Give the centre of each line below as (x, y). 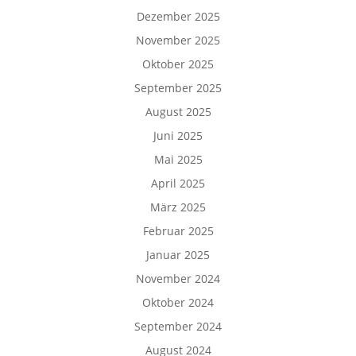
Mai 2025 (178, 159)
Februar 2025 (178, 231)
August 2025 (178, 112)
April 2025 (178, 183)
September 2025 (178, 88)
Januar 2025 (178, 255)
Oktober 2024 (178, 302)
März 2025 (178, 207)
